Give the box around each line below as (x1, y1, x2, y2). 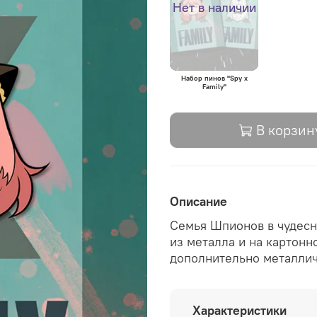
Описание (170, 192, 227, 209)
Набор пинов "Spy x (180, 74, 248, 83)
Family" (202, 82, 226, 92)
